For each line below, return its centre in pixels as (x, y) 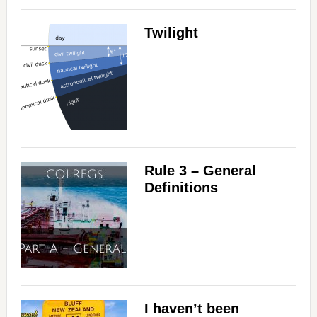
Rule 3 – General (200, 171)
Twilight (171, 33)
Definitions (181, 188)
